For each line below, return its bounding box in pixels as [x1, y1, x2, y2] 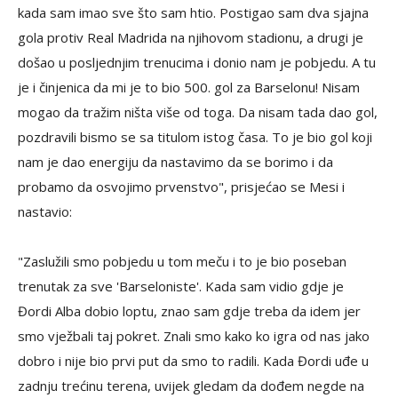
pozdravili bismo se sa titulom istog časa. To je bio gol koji [18, 128, 372, 146]
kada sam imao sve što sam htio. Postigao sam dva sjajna [18, 4, 369, 21]
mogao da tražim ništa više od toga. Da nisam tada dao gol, [18, 103, 378, 121]
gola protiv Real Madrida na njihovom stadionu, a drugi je [18, 28, 363, 46]
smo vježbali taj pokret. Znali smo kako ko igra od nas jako [18, 327, 370, 345]
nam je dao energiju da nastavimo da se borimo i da [18, 153, 333, 171]
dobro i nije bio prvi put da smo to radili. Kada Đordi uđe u [18, 352, 369, 370]
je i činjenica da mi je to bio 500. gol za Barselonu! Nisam [18, 78, 360, 96]
